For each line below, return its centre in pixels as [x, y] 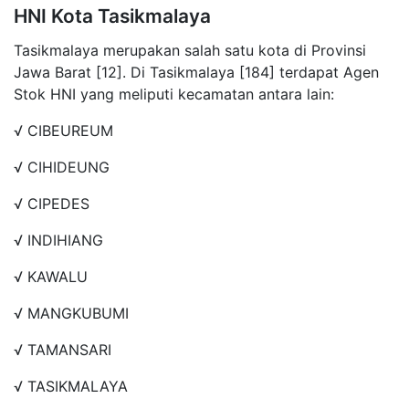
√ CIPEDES [52, 203]
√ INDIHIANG [58, 240]
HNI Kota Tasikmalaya [112, 16]
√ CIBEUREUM [63, 130]
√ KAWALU [51, 276]
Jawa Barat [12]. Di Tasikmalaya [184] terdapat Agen [196, 72]
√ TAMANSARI [63, 349]
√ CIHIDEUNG [62, 167]
